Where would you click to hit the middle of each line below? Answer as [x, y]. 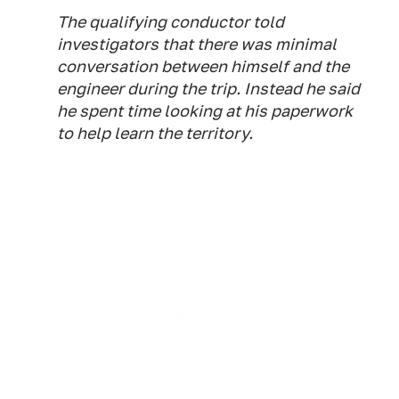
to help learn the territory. [155, 133]
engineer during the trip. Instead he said [208, 89]
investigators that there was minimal [197, 44]
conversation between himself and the [203, 66]
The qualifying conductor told [171, 22]
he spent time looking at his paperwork [205, 111]
